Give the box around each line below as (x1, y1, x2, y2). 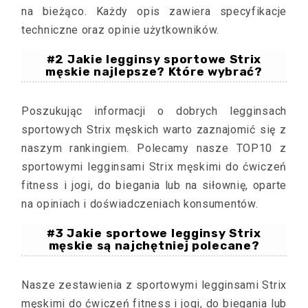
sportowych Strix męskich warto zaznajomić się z (21, 123, 287, 136)
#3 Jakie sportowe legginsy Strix (47, 226, 261, 240)
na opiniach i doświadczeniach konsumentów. (21, 197, 258, 210)
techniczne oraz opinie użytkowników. (21, 23, 220, 36)
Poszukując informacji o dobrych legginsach (21, 104, 287, 118)
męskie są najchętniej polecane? (48, 239, 260, 252)
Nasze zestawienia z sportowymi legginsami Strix (21, 278, 287, 291)
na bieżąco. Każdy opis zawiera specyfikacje (21, 5, 287, 18)
